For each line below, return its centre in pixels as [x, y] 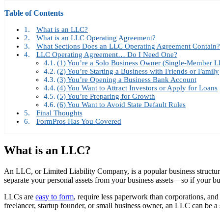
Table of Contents [34, 13]
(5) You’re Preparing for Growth [106, 96]
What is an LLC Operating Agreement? [96, 38]
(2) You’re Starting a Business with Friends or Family [138, 71]
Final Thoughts [59, 113]
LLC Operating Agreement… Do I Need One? [107, 55]
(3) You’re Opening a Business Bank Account [127, 80]
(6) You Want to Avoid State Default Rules [121, 105]
